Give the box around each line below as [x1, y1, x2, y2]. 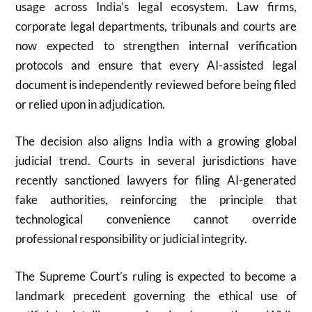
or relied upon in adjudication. [15, 96, 166, 111]
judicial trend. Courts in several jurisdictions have [15, 153, 297, 168]
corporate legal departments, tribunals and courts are [15, 18, 297, 33]
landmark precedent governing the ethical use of [15, 288, 297, 303]
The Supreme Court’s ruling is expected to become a [15, 268, 297, 283]
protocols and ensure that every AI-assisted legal [15, 57, 297, 72]
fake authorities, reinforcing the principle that [15, 192, 297, 207]
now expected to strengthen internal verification [15, 38, 297, 53]
